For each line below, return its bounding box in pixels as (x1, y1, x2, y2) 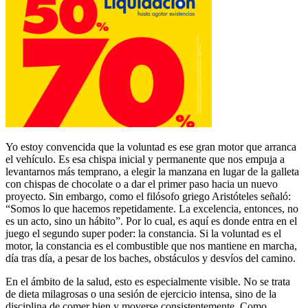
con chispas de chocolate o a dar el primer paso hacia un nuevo (5, 177, 278, 190)
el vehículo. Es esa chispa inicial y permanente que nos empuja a (5, 153, 285, 165)
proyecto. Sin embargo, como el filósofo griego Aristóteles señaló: (5, 190, 291, 202)
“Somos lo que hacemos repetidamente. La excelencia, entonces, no (5, 202, 298, 214)
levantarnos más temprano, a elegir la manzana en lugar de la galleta (5, 165, 299, 177)
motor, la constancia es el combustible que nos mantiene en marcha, (5, 239, 297, 252)
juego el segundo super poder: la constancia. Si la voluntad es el (5, 227, 281, 239)
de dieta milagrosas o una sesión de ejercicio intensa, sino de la (5, 287, 276, 300)
